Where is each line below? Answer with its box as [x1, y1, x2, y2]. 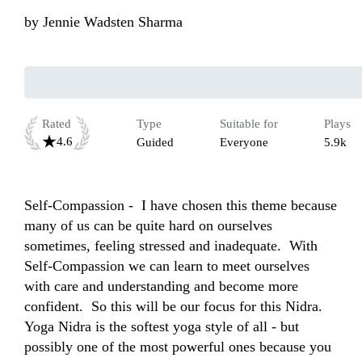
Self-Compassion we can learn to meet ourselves [24, 258, 309, 275]
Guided [137, 136, 174, 149]
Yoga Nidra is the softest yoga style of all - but [24, 318, 299, 335]
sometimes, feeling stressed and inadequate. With [24, 238, 318, 255]
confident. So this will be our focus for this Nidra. [24, 298, 322, 315]
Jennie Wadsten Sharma [43, 14, 183, 31]
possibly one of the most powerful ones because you [24, 339, 331, 356]
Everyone [220, 136, 268, 149]
